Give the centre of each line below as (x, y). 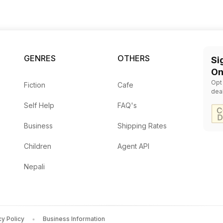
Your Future (111, 7)
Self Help (39, 106)
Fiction (34, 85)
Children (37, 146)
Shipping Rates (142, 126)
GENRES (40, 58)
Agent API (133, 146)
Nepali (34, 167)
